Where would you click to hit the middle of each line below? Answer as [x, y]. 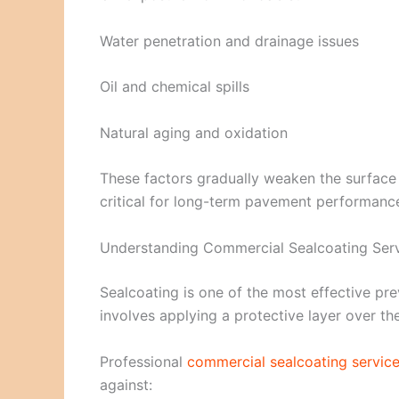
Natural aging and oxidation [194, 132]
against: [126, 384]
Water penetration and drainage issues [229, 41]
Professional [143, 361]
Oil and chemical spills [175, 87]
